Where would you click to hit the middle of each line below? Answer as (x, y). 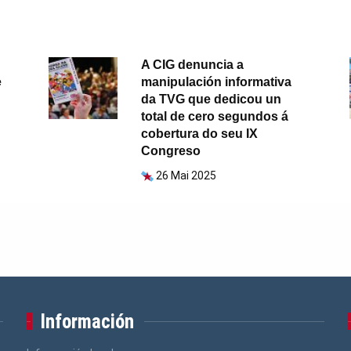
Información (87, 322)
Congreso (171, 151)
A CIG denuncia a (193, 65)
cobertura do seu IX (200, 134)
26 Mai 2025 (186, 176)
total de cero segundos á (215, 117)
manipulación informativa (217, 82)
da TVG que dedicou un (212, 100)
